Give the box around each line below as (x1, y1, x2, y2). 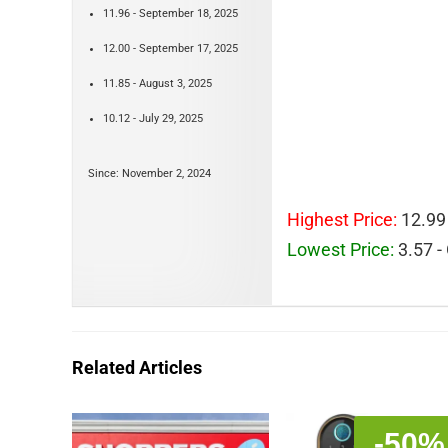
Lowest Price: (287, 238, 394, 260)
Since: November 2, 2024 (88, 166, 211, 180)
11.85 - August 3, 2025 (103, 76, 212, 90)
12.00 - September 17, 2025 (103, 41, 238, 55)
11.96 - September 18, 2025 (103, 6, 238, 20)
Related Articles (72, 356, 202, 378)
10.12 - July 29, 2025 (103, 111, 203, 125)
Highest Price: (287, 208, 397, 230)
